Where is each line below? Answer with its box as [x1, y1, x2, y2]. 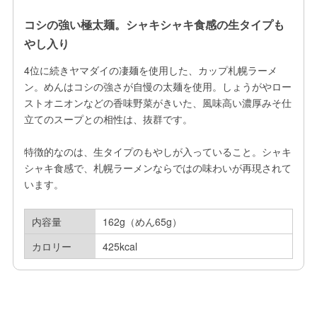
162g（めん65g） [102, 214, 182, 229]
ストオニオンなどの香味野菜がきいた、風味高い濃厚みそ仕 [23, 95, 292, 110]
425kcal [102, 238, 137, 253]
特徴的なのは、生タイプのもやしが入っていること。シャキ [23, 144, 292, 158]
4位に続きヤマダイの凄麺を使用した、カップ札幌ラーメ [23, 62, 277, 77]
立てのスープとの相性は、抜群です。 [23, 111, 192, 126]
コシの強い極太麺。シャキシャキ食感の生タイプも [23, 16, 284, 33]
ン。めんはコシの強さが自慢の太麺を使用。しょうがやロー [23, 79, 292, 93]
